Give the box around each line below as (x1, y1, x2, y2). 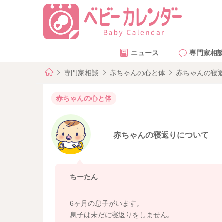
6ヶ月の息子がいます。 (69, 199, 143, 207)
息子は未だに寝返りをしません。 (69, 210, 174, 219)
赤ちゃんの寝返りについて (113, 131, 209, 140)
